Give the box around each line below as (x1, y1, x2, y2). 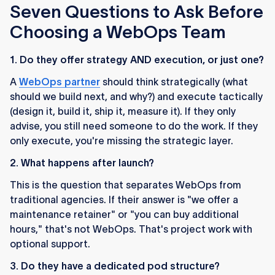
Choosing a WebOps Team (10, 22, 226, 42)
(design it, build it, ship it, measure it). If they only (10, 106, 236, 117)
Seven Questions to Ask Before (10, 2, 263, 22)
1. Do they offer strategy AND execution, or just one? (10, 54, 264, 66)
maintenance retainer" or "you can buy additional (10, 209, 239, 220)
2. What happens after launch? (10, 157, 154, 169)
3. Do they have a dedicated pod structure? (10, 260, 220, 272)
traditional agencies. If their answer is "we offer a (10, 194, 238, 206)
